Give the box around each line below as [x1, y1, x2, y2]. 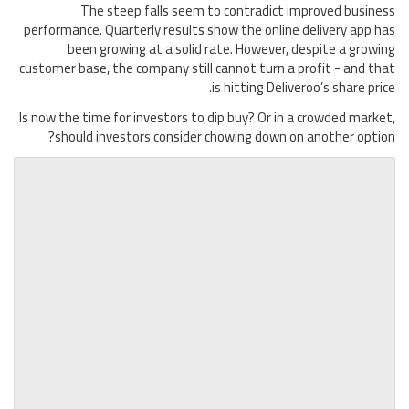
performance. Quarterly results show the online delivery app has [24, 16, 395, 44]
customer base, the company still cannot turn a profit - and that [19, 55, 395, 82]
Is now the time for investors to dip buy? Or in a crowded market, [19, 104, 395, 131]
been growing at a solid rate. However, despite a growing [68, 36, 395, 63]
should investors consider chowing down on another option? [55, 123, 395, 151]
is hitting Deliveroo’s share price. [212, 74, 395, 101]
